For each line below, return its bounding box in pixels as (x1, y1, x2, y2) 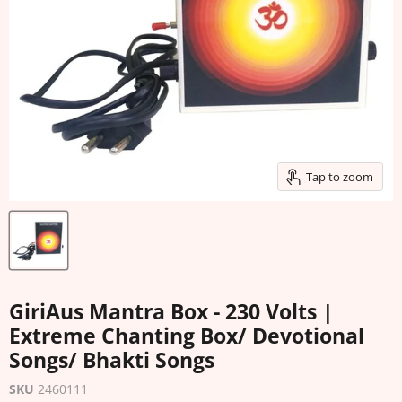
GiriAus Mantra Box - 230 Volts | (9, 298, 334, 327)
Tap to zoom (306, 168, 373, 185)
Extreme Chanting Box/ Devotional (9, 322, 364, 351)
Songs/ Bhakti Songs (9, 346, 214, 375)
